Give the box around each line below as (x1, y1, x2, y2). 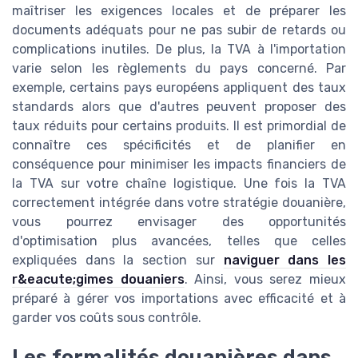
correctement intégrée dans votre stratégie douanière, (12, 195, 346, 211)
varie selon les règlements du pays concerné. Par (12, 61, 346, 77)
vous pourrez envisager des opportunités (12, 214, 346, 230)
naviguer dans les (223, 253, 347, 268)
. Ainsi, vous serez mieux (184, 272, 347, 288)
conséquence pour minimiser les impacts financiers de (12, 157, 346, 173)
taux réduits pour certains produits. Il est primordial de (12, 118, 346, 134)
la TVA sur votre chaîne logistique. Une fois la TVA (12, 176, 346, 192)
